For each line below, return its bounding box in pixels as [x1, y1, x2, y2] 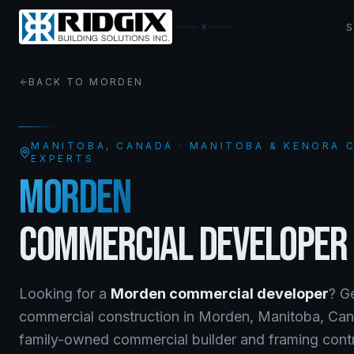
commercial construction [19, 308, 179, 325]
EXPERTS [31, 153, 95, 164]
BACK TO [28, 76, 90, 88]
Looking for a [19, 285, 111, 302]
